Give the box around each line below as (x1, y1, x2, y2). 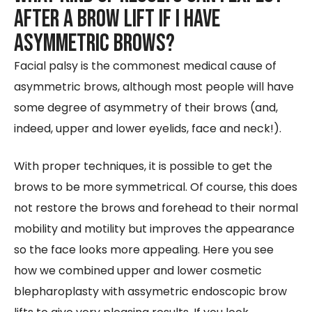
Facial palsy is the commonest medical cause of (14, 58, 276, 75)
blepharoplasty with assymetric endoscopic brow (14, 283, 287, 300)
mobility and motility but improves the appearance (14, 221, 295, 237)
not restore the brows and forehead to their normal (14, 200, 298, 217)
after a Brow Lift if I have (14, 4, 220, 35)
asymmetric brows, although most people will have (14, 79, 294, 95)
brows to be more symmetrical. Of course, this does (14, 179, 297, 196)
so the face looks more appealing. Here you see (14, 242, 274, 258)
